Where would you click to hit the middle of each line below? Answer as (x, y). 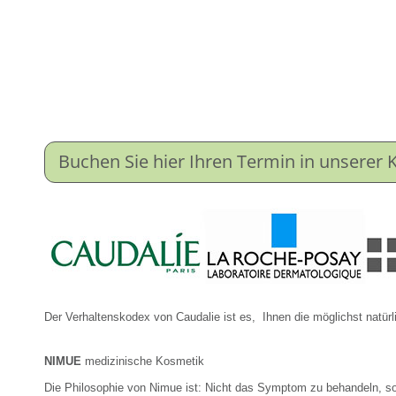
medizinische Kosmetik (145, 361)
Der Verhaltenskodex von (110, 317)
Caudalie (200, 317)
